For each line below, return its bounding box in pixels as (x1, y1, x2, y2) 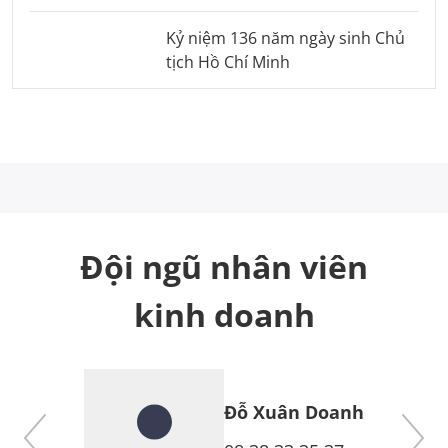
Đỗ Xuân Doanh (224, 400, 364, 424)
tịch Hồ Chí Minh (165, 51, 290, 74)
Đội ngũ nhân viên (80, 245, 368, 288)
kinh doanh (133, 293, 315, 336)
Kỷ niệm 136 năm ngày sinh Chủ (165, 27, 405, 50)
